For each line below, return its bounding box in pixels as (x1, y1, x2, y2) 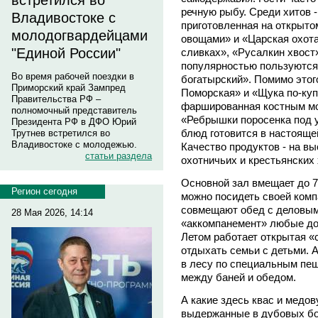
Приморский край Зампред (11, 82, 126, 93)
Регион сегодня (11, 186, 77, 197)
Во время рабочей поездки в (11, 71, 134, 82)
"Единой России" (11, 45, 121, 61)
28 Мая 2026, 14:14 (11, 207, 93, 218)
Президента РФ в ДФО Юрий (11, 116, 136, 127)
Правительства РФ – (11, 94, 101, 104)
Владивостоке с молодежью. (11, 139, 137, 150)
